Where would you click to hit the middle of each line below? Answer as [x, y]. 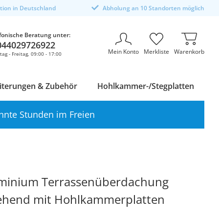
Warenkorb [189, 51]
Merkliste [156, 51]
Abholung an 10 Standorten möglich [153, 8]
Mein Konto [123, 51]
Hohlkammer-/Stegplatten [146, 86]
